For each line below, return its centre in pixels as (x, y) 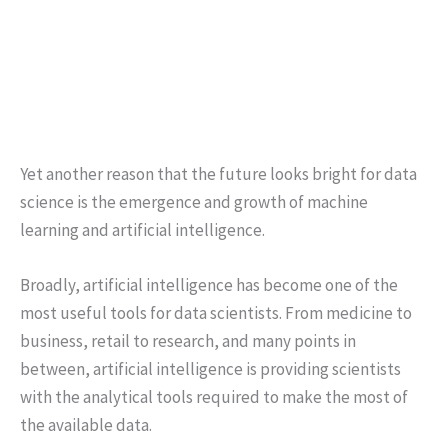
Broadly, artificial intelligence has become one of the (209, 284)
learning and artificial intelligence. (142, 229)
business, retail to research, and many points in (188, 340)
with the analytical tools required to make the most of (214, 396)
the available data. (86, 424)
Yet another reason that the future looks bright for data (218, 173)
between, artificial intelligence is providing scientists (210, 368)
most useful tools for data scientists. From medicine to (216, 312)
